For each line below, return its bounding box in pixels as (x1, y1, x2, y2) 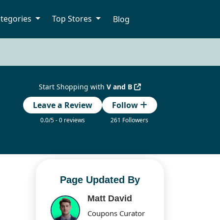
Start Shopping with (39, 82, 107, 92)
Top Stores (52, 13, 94, 25)
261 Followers (110, 116, 149, 125)
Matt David (87, 193, 133, 204)
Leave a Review (32, 100, 92, 111)
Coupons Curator (87, 208, 145, 219)
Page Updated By (60, 174, 140, 186)
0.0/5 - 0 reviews (40, 116, 85, 125)
